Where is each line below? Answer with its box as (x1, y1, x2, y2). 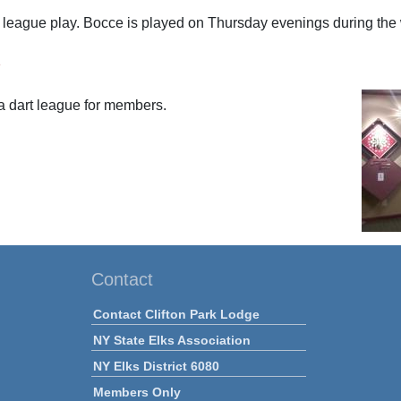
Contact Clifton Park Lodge (92, 307, 260, 321)
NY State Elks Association (92, 333, 251, 347)
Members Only (92, 385, 181, 399)
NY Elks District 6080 (92, 359, 219, 373)
